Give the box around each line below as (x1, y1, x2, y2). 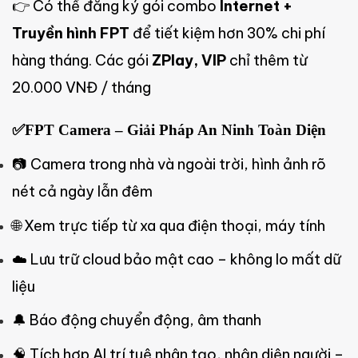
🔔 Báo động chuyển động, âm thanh (12, 311, 261, 330)
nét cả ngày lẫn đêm (12, 182, 153, 201)
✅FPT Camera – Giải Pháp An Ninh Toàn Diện (12, 121, 326, 139)
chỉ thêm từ (226, 51, 308, 70)
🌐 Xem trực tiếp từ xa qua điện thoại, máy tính (12, 216, 325, 235)
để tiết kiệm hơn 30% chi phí (129, 24, 325, 43)
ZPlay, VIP (152, 51, 226, 70)
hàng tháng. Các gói (12, 51, 152, 70)
